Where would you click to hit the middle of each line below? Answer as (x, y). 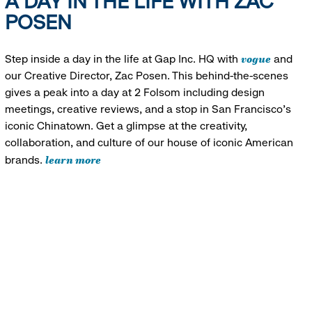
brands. (25, 159)
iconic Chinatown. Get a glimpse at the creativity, (126, 125)
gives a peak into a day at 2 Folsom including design (134, 92)
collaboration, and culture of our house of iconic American (149, 142)
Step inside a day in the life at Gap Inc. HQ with (123, 58)
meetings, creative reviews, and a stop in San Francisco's (148, 109)
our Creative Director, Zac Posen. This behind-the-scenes (146, 75)
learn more (73, 159)
